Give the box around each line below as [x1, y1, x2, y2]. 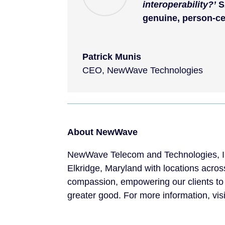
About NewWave [67, 127, 138, 138]
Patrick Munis [82, 51, 142, 62]
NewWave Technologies [107, 65, 203, 75]
